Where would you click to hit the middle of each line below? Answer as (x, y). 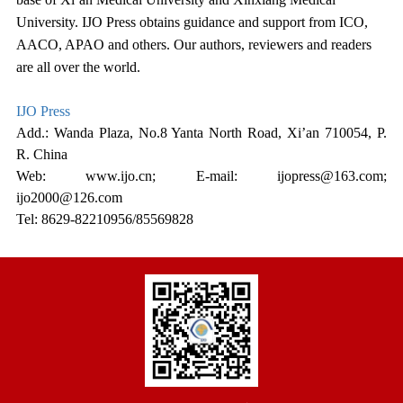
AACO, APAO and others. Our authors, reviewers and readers (193, 45)
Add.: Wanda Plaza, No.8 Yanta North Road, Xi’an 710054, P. (201, 133)
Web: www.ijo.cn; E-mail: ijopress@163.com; (201, 176)
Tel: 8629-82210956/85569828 (104, 219)
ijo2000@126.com (69, 198)
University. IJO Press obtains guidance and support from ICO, (192, 22)
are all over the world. (78, 67)
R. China (41, 155)
